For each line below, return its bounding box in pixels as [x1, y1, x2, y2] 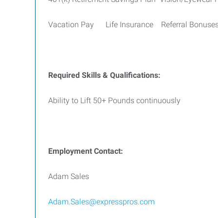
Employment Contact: [48, 146, 123, 156]
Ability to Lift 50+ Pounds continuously [48, 96, 181, 105]
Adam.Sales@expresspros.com [48, 197, 155, 206]
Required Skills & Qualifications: [48, 71, 161, 80]
